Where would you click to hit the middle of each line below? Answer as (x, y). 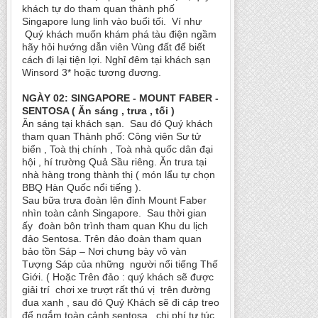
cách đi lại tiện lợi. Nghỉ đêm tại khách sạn (116, 59)
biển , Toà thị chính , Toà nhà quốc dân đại (117, 149)
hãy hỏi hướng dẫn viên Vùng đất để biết (114, 46)
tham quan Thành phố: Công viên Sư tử (111, 136)
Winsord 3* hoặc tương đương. (92, 72)
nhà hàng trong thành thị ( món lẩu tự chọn (119, 174)
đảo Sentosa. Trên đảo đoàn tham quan (112, 238)
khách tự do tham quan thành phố (98, 8)
